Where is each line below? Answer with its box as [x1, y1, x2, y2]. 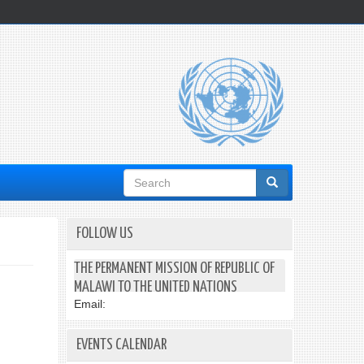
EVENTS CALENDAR [76, 337, 167, 353]
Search [123, 171, 173, 193]
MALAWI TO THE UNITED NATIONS [74, 279, 237, 295]
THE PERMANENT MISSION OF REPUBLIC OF [74, 261, 275, 276]
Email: [74, 297, 106, 310]
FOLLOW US [76, 226, 133, 241]
